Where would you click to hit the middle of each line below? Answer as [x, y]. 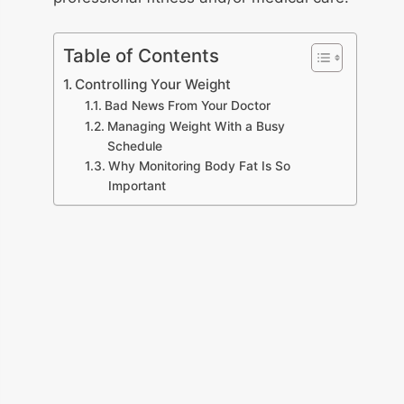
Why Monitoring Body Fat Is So [200, 166]
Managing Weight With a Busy [197, 127]
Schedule [135, 147]
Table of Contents [142, 56]
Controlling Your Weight [153, 85]
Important [138, 186]
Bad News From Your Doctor [188, 106]
